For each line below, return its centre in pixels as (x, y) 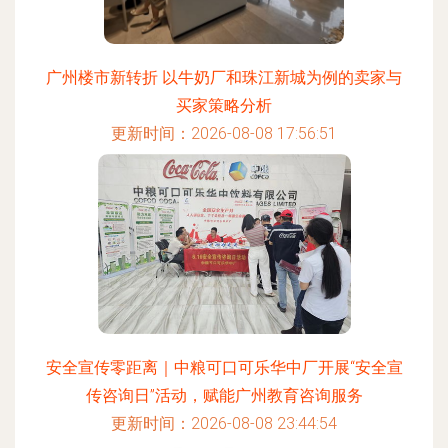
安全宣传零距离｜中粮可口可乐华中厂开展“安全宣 (224, 367)
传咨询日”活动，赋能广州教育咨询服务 (224, 395)
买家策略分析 (224, 105)
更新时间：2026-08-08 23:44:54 (224, 423)
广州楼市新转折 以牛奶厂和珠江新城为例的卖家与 (224, 77)
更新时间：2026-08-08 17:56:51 (224, 133)
